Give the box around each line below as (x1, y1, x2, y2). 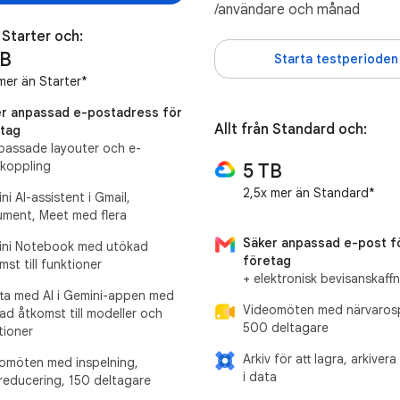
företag (243, 252, 291, 269)
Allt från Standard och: (214, 120, 367, 138)
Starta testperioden (273, 50, 398, 67)
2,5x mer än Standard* (243, 184, 375, 201)
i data (243, 368, 277, 385)
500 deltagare (243, 319, 329, 336)
